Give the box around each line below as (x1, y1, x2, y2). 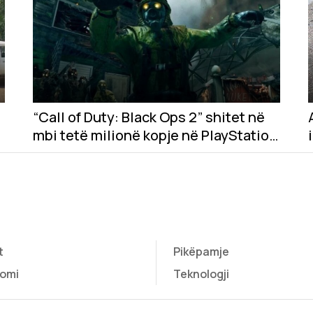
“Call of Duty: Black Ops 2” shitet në (32, 108, 265, 127)
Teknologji (173, 265, 229, 282)
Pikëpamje (173, 243, 229, 259)
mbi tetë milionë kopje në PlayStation (32, 126, 277, 145)
